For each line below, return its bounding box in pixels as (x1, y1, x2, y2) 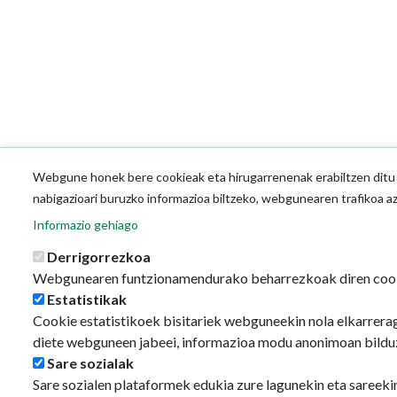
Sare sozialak (46, 354, 134, 371)
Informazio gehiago (32, 217, 138, 232)
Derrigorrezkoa (46, 248, 151, 265)
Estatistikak (46, 291, 127, 307)
